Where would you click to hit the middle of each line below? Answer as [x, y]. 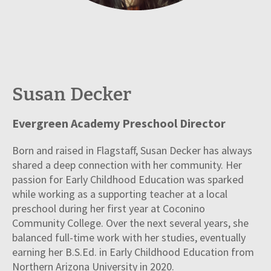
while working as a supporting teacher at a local [120, 194]
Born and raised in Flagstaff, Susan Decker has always [132, 151]
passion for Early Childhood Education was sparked [128, 180]
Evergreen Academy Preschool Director [119, 123]
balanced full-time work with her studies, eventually [129, 238]
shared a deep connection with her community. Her [127, 165]
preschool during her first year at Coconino [109, 209]
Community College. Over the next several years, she [130, 223]
